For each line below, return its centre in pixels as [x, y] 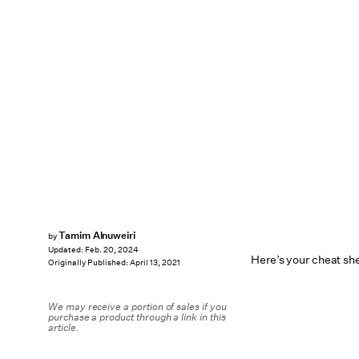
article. [64, 327]
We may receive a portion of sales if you [137, 307]
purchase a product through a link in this [137, 317]
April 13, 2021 [155, 263]
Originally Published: [89, 263]
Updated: [67, 250]
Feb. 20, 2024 [112, 250]
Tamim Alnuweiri [97, 235]
